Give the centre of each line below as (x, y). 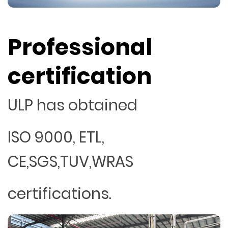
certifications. (60, 194)
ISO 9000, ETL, (56, 137)
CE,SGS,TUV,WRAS (70, 162)
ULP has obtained (73, 105)
